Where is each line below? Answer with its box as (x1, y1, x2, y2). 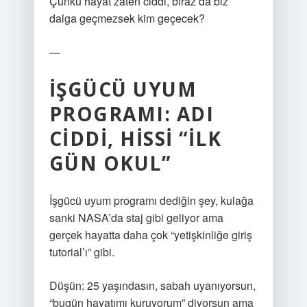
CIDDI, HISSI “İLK (49, 125, 222, 151)
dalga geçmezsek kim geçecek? (49, 10, 205, 26)
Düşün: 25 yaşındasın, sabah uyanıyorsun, (49, 278, 256, 293)
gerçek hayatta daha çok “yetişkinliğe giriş (49, 227, 252, 243)
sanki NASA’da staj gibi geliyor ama (49, 210, 223, 225)
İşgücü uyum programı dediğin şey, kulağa (49, 193, 254, 208)
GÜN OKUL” (49, 150, 171, 176)
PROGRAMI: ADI (49, 101, 214, 127)
